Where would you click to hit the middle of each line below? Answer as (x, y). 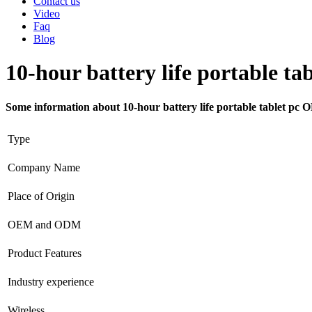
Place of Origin (41, 196)
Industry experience (51, 281)
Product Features (45, 253)
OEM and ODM (44, 224)
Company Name (44, 167)
